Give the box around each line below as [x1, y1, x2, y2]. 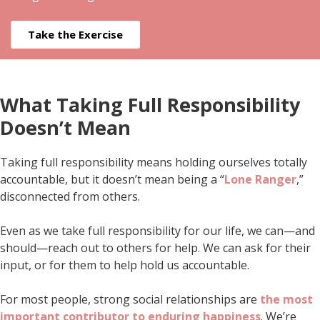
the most [260, 291, 313, 307]
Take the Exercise [28, 26, 123, 41]
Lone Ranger [224, 171, 296, 187]
